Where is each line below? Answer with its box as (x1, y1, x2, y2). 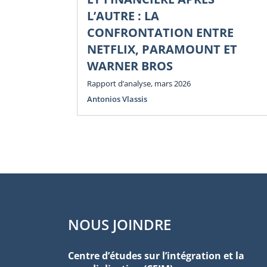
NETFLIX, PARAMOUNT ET (87, 41, 237, 58)
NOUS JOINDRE (68, 214, 171, 234)
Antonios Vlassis (87, 93, 147, 104)
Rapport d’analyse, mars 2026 (87, 77, 191, 89)
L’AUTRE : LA (87, 8, 159, 24)
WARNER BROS (87, 58, 173, 74)
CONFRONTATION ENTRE (87, 24, 234, 41)
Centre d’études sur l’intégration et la (68, 249, 244, 262)
